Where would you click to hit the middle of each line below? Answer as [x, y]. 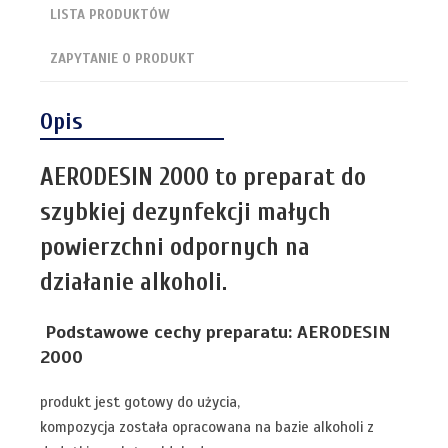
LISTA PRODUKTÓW [110, 14]
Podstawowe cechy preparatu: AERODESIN [215, 331]
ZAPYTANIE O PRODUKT [122, 58]
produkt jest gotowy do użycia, [140, 401]
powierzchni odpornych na [175, 247]
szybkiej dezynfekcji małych [185, 212]
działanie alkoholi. [133, 282]
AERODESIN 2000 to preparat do [203, 177]
